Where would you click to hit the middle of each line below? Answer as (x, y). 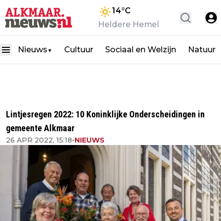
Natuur (202, 50)
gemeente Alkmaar (40, 128)
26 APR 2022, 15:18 (39, 140)
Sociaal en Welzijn (141, 50)
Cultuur (79, 50)
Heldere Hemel (129, 24)
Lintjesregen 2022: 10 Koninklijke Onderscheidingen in (105, 114)
